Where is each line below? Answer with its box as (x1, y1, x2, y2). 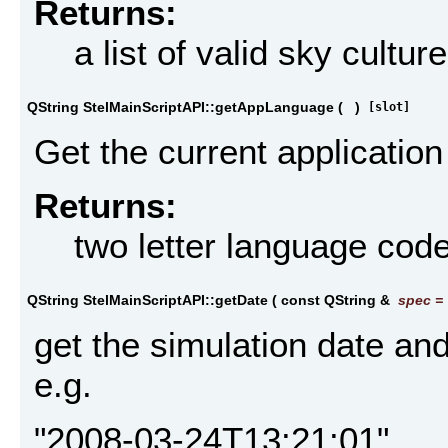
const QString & (281, 291, 394, 308)
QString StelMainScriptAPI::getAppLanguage (27, 98, 334, 115)
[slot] (368, 99, 410, 114)
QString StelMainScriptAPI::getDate (27, 291, 268, 308)
